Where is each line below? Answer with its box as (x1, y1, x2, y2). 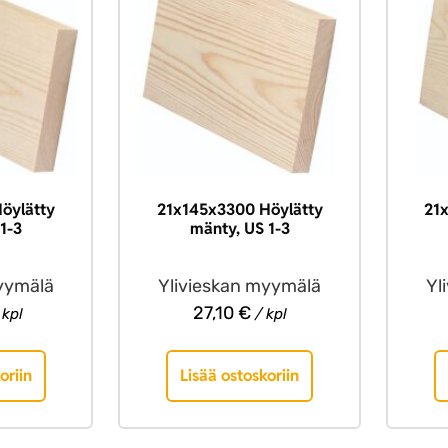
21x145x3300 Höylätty (156, 198, 323, 220)
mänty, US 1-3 (189, 217, 290, 239)
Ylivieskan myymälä (158, 274, 322, 297)
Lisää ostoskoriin (180, 364, 300, 386)
